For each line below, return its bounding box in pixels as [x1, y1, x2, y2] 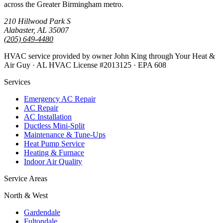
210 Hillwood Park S [4, 17, 71, 25]
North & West [4, 191, 48, 200]
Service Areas [4, 174, 47, 183]
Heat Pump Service [24, 139, 85, 148]
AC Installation [24, 112, 72, 121]
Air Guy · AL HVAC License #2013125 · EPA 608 [4, 61, 166, 69]
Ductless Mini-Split [24, 121, 85, 130]
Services [4, 78, 30, 86]
